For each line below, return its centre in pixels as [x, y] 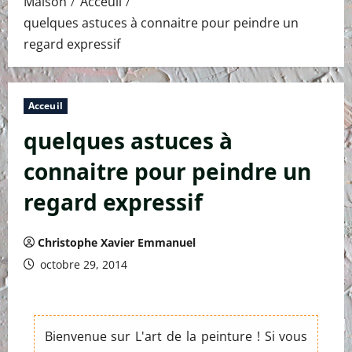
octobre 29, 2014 [82, 264]
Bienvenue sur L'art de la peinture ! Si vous [176, 336]
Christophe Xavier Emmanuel [117, 242]
